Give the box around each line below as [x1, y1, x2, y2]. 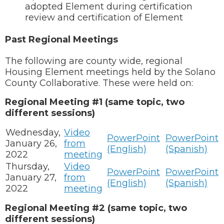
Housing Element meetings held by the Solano [5, 66, 215, 77]
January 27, [5, 172, 56, 183]
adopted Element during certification [25, 1, 192, 12]
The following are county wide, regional [5, 55, 182, 66]
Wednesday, [5, 127, 60, 138]
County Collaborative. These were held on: [5, 77, 195, 88]
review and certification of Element [25, 12, 183, 23]
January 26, [5, 138, 57, 149]
